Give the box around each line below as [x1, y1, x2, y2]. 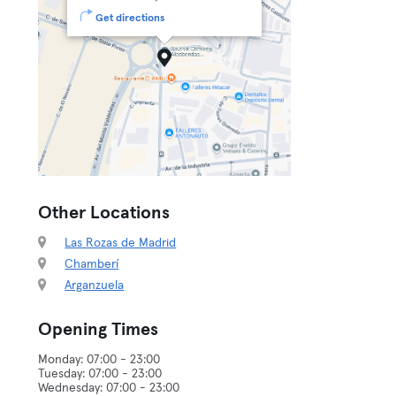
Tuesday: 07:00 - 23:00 [38, 368, 163, 380]
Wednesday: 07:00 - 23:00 [38, 382, 180, 394]
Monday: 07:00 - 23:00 [38, 354, 161, 366]
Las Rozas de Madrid [65, 237, 177, 249]
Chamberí [65, 258, 119, 270]
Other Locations [38, 204, 171, 222]
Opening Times [38, 321, 159, 339]
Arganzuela [65, 279, 125, 292]
